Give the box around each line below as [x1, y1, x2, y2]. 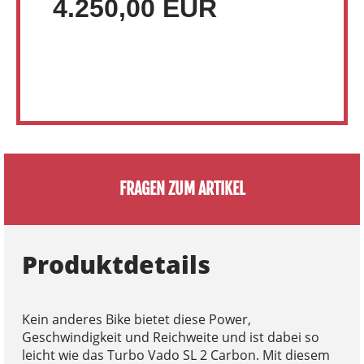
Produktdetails [21, 247, 210, 281]
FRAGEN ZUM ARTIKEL [119, 178, 245, 199]
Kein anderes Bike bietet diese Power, [21, 310, 251, 328]
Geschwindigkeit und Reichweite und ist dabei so [21, 327, 319, 346]
